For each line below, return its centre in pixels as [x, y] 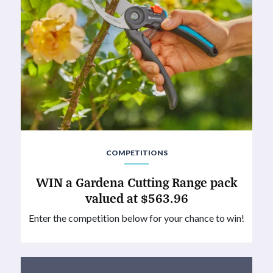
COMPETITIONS [136, 152]
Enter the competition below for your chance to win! [136, 218]
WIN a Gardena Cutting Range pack [136, 182]
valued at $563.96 [136, 197]
